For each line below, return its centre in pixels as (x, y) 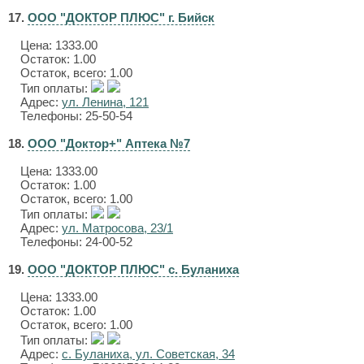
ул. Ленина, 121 (105, 102)
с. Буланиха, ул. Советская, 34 (148, 354)
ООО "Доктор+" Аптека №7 (109, 143)
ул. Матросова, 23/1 (117, 228)
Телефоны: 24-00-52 (76, 242)
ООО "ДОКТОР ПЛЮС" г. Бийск (121, 17)
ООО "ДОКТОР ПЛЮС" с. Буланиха (133, 269)
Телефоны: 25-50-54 (76, 116)
